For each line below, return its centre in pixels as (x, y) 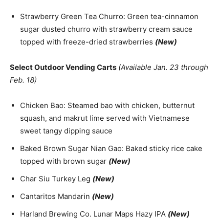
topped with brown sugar (64, 161)
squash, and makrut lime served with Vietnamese (105, 118)
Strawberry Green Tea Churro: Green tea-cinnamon (109, 17)
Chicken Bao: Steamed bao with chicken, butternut (107, 106)
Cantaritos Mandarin (56, 197)
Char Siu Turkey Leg (56, 179)
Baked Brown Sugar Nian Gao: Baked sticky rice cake (111, 149)
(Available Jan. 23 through (162, 67)
